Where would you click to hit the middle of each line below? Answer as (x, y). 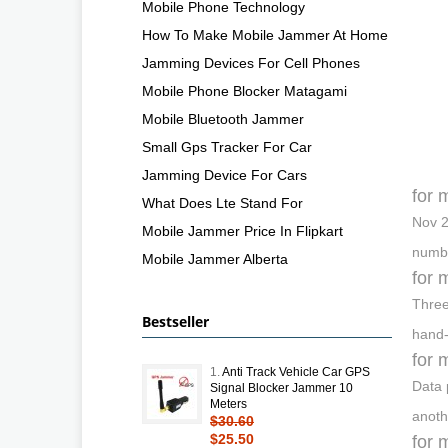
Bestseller (175, 321)
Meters (228, 403)
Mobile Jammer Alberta (215, 258)
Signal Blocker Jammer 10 (281, 387)
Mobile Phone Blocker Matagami (244, 90)
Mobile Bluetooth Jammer (223, 118)
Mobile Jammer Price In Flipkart (242, 230)
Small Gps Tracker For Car (227, 146)
